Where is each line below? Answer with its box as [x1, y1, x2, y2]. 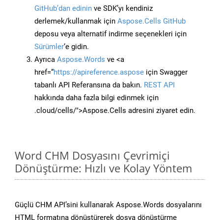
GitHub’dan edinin [34, 4, 92, 13]
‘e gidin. [64, 42, 89, 52]
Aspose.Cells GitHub [117, 17, 186, 26]
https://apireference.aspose [54, 68, 144, 77]
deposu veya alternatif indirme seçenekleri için [34, 29, 187, 39]
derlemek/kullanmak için [34, 17, 117, 26]
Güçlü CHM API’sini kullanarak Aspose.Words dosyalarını [15, 200, 202, 210]
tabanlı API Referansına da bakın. [34, 81, 144, 90]
